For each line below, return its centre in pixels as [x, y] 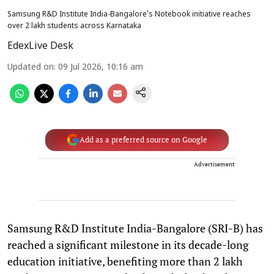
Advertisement [214, 164]
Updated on [31, 67]
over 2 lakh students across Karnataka [74, 26]
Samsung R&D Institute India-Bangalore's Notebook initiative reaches [129, 14]
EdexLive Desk [40, 46]
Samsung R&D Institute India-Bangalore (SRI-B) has [135, 228]
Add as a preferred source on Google [143, 140]
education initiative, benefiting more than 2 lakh [125, 261]
